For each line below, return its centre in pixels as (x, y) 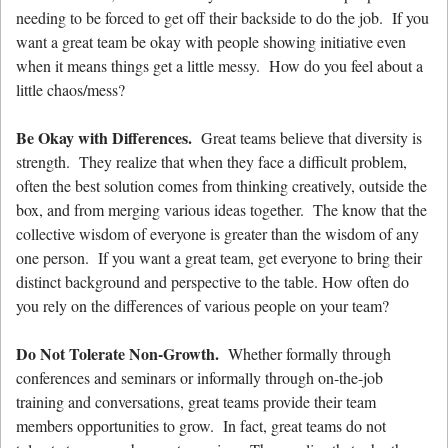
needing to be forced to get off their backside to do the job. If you (222, 18)
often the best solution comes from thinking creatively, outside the (221, 186)
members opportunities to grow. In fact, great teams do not (201, 426)
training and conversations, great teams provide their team (196, 402)
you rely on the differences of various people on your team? (205, 306)
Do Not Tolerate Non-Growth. (117, 354)
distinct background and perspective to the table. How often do (212, 282)
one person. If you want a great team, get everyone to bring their (219, 258)
